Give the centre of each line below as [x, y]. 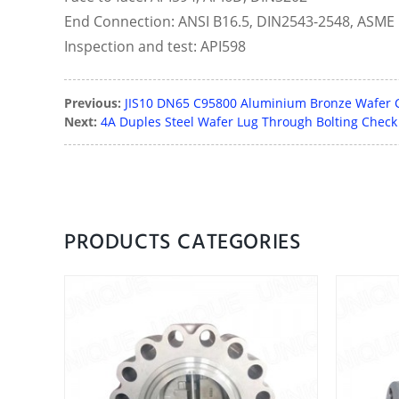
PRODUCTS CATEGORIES [183, 241]
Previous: [93, 103]
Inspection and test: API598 [155, 47]
